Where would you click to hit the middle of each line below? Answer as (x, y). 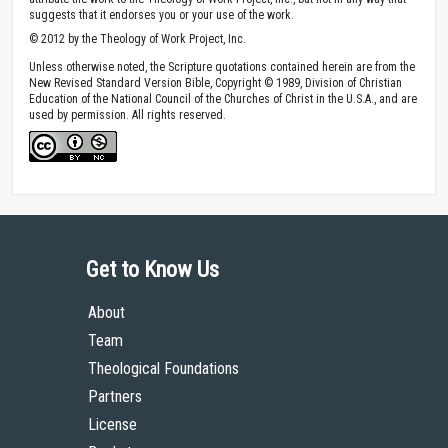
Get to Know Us (152, 269)
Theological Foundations (163, 368)
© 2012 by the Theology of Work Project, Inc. (137, 38)
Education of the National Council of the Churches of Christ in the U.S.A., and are (223, 98)
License (112, 424)
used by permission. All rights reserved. (127, 114)
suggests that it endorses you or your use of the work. (161, 14)
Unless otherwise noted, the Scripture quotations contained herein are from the (222, 66)
